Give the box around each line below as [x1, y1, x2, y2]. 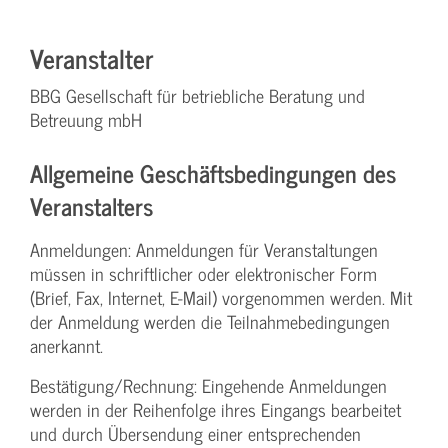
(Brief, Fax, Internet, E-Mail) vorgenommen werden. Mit [30, 283, 412, 313]
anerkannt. [30, 331, 103, 361]
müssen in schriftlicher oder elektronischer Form [30, 259, 377, 289]
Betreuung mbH [30, 105, 142, 135]
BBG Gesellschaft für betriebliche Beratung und [30, 81, 365, 111]
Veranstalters [30, 186, 153, 226]
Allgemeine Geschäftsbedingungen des [30, 153, 396, 193]
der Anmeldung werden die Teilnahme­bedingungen [30, 307, 390, 337]
